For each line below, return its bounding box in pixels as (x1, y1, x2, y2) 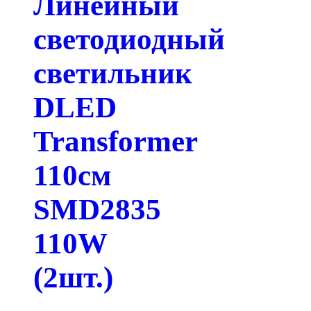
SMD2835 (33, 193, 161, 226)
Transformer (33, 125, 197, 158)
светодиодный (33, 23, 225, 56)
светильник (33, 57, 192, 90)
